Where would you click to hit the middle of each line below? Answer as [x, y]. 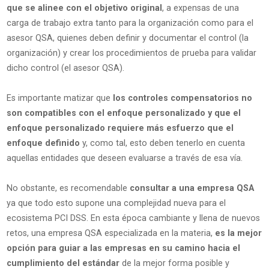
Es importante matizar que [59, 98]
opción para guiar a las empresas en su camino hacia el [123, 249]
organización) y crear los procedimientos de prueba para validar [131, 53]
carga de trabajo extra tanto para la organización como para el [130, 23]
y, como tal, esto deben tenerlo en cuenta [162, 144]
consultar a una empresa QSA [192, 189]
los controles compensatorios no [182, 98]
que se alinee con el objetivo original [84, 8]
